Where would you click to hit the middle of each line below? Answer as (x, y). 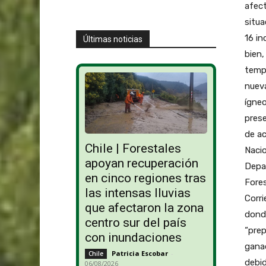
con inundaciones (133, 238)
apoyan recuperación (141, 164)
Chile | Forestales (133, 149)
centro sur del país (135, 223)
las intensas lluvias (137, 193)
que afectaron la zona (144, 208)
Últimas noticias (113, 39)
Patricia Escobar (140, 254)
